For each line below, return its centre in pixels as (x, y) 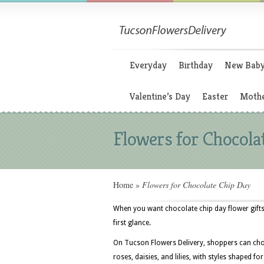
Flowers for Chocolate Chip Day (195, 185)
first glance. (132, 223)
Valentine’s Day (160, 96)
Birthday (196, 65)
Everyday (148, 65)
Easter (215, 96)
